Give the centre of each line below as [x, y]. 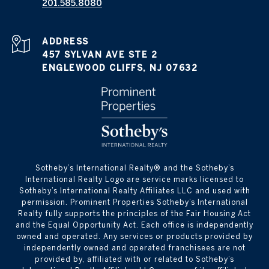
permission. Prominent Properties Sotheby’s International [134, 202]
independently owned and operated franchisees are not [134, 248]
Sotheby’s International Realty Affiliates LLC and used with [134, 191]
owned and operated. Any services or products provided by [134, 237]
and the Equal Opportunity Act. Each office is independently [134, 225]
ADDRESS [65, 42]
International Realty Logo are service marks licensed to [134, 180]
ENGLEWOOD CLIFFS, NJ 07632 [120, 68]
